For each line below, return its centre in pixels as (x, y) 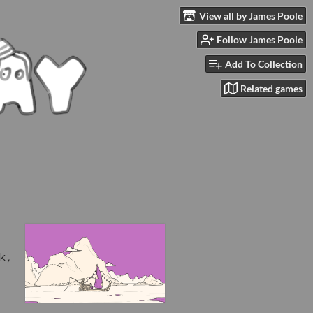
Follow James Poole (260, 40)
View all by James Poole (251, 15)
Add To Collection (264, 64)
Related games (271, 88)
